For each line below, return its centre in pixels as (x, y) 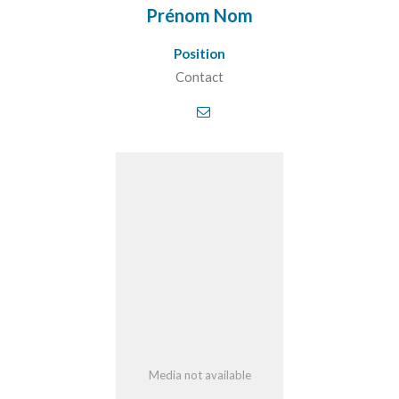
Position (199, 53)
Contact (199, 77)
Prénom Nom (199, 15)
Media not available (199, 375)
